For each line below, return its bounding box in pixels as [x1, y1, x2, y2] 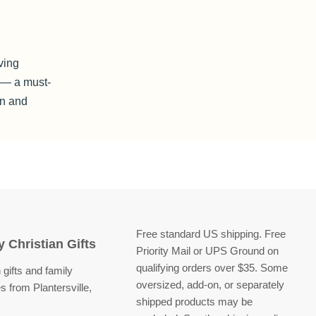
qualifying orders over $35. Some [136, 262, 288, 274]
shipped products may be [136, 296, 253, 308]
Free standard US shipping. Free [136, 228, 286, 240]
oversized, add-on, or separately [136, 279, 285, 291]
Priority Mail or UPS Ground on [136, 245, 279, 257]
